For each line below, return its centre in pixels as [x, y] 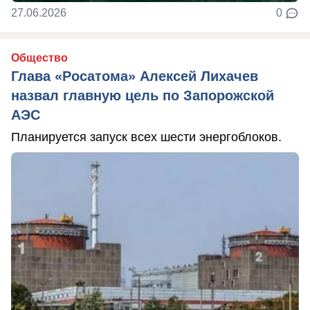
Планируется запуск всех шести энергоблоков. [146, 137]
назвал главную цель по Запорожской [143, 95]
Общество [39, 58]
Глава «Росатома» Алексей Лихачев [135, 76]
